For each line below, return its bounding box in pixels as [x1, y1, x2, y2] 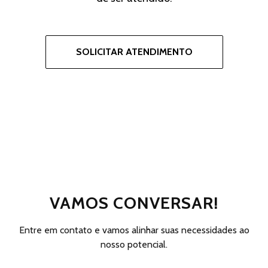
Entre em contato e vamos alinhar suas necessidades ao [19, 224, 249, 236]
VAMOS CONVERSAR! [50, 192, 218, 213]
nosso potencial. [100, 238, 167, 250]
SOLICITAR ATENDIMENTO [75, 45, 193, 57]
